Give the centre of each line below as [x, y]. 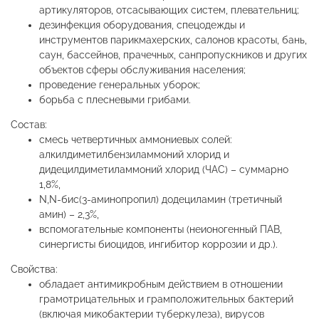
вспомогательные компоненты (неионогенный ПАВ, [161, 230]
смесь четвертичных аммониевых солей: [136, 140]
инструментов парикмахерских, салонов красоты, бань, [173, 40]
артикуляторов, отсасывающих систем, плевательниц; [169, 10]
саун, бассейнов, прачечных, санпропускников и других [173, 55]
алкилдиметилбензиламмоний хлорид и [134, 155]
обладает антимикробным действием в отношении [161, 284]
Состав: [29, 125]
